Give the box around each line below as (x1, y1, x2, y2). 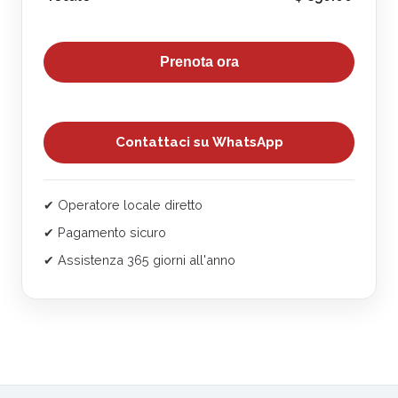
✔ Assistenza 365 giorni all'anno (44, 251, 235, 267)
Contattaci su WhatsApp (115, 133, 283, 150)
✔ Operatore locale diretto (44, 196, 203, 212)
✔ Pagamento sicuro (44, 224, 166, 240)
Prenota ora (159, 53, 239, 69)
